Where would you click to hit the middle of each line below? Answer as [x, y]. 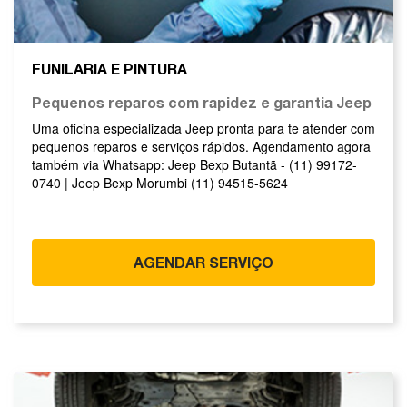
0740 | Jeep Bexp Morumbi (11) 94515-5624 [160, 182]
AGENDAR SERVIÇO [203, 262]
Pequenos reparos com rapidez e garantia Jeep [202, 102]
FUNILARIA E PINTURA [109, 68]
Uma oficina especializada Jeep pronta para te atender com [203, 128]
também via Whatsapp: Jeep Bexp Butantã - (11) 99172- [194, 164]
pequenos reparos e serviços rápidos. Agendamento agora [201, 146]
